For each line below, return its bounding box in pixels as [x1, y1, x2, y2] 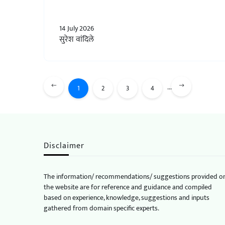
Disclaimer [44, 139, 84, 153]
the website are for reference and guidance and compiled [44, 181, 212, 193]
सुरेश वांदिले [59, 32, 94, 46]
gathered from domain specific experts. [44, 202, 159, 214]
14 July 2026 [59, 22, 94, 34]
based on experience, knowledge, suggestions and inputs [44, 191, 209, 203]
